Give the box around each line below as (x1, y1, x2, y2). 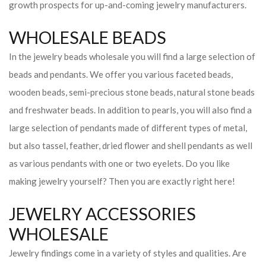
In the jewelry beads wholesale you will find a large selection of (9, 51, 255, 62)
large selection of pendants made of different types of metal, (9, 122, 247, 133)
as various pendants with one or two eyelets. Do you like (9, 158, 230, 169)
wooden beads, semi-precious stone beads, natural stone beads (9, 87, 255, 97)
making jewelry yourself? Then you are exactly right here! (9, 176, 235, 186)
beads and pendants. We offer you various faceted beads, (9, 69, 233, 80)
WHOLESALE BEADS (9, 27, 166, 47)
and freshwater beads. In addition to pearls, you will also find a (9, 104, 252, 115)
